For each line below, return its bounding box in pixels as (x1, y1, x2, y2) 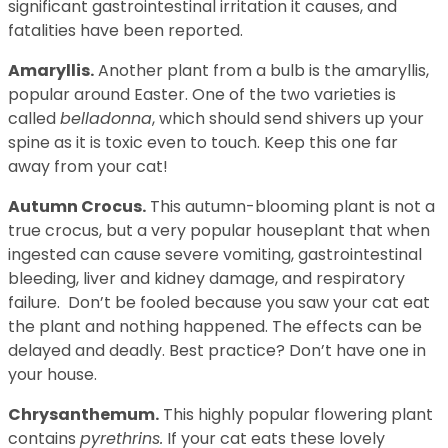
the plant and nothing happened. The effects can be (8, 314, 422, 338)
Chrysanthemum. (8, 402, 159, 426)
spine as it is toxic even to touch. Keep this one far (8, 130, 398, 154)
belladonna (60, 106, 152, 130)
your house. (8, 362, 97, 386)
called (8, 106, 60, 130)
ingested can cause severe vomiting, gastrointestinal (8, 242, 422, 266)
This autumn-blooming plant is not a (146, 194, 435, 218)
